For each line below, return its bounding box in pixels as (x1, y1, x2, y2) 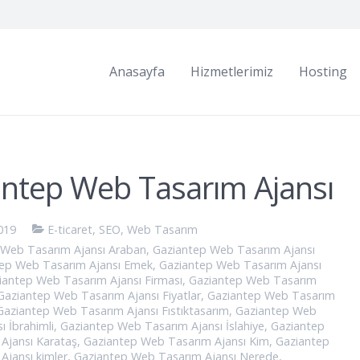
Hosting (299, 63, 347, 80)
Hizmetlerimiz (190, 63, 273, 80)
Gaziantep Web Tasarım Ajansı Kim (83, 333, 269, 350)
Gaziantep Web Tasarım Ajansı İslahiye (59, 318, 264, 334)
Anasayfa (109, 63, 165, 80)
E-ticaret (47, 222, 93, 237)
